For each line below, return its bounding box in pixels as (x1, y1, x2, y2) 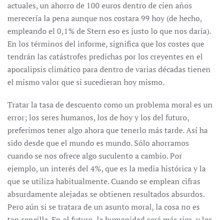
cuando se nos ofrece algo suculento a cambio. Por (7, 150, 182, 161)
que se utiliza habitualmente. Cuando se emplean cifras (7, 176, 200, 187)
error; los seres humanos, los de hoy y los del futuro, (7, 112, 189, 123)
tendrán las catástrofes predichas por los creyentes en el (7, 51, 203, 62)
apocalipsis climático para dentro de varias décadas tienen (7, 64, 211, 75)
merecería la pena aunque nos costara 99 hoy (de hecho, (7, 13, 202, 24)
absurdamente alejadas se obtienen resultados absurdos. (7, 189, 204, 199)
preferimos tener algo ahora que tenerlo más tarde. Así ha (7, 125, 208, 136)
